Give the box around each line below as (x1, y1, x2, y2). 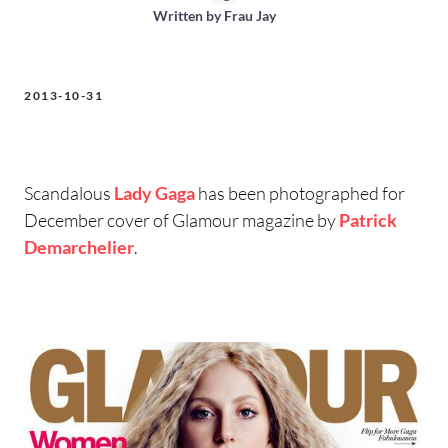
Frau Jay (223, 6, 276, 24)
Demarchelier (24, 235, 134, 258)
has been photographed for (195, 181, 405, 204)
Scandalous (24, 181, 114, 204)
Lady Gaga (114, 181, 195, 204)
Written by (152, 6, 224, 24)
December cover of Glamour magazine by (24, 208, 339, 231)
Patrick (339, 208, 397, 231)
